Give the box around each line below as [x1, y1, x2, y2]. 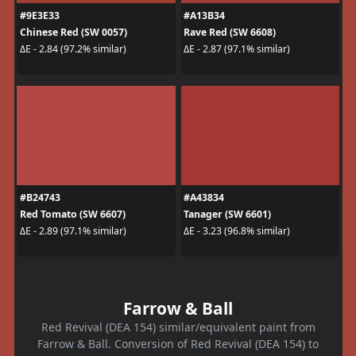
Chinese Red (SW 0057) [19, 25, 127, 39]
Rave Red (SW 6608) [184, 25, 276, 39]
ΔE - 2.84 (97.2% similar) [19, 42, 126, 56]
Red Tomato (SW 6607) [19, 207, 126, 221]
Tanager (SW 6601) [184, 207, 271, 221]
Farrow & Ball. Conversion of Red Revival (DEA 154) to [37, 335, 319, 351]
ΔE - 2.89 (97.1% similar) [19, 224, 126, 238]
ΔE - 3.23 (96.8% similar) [184, 224, 290, 238]
